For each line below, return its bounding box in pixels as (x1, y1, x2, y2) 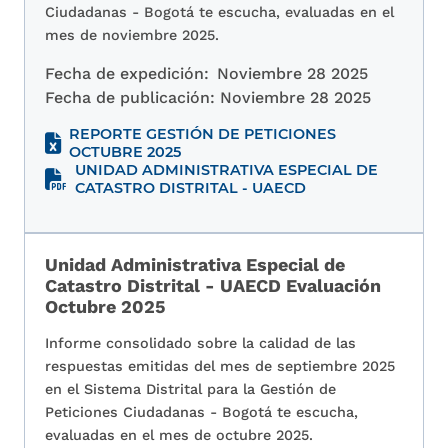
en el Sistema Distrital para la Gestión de (45, 381, 336, 398)
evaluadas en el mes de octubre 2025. (45, 427, 313, 444)
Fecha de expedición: (45, 64, 209, 84)
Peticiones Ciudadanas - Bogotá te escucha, (45, 404, 358, 421)
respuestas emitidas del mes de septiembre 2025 (45, 358, 395, 375)
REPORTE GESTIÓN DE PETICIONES (69, 125, 336, 144)
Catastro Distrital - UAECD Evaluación (45, 275, 381, 297)
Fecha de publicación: (45, 88, 220, 108)
